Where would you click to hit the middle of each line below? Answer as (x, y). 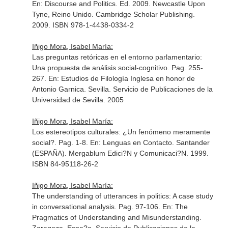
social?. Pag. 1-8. (61, 142)
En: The (175, 207)
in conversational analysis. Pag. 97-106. (97, 207)
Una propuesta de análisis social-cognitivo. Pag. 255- (117, 68)
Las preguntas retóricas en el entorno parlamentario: (117, 57)
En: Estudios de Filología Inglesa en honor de (121, 78)
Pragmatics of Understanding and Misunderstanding (116, 217)
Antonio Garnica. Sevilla (70, 89)
